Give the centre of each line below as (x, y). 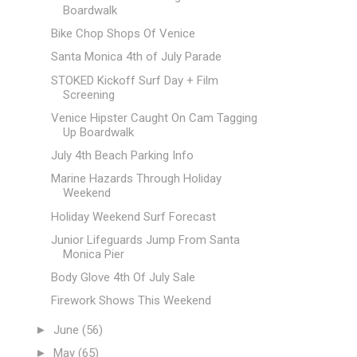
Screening (88, 94)
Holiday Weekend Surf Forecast (133, 216)
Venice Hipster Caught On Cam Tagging (154, 118)
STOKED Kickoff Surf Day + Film (134, 80)
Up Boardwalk (98, 132)
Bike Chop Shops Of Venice (123, 33)
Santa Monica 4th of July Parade (136, 57)
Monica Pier (93, 254)
